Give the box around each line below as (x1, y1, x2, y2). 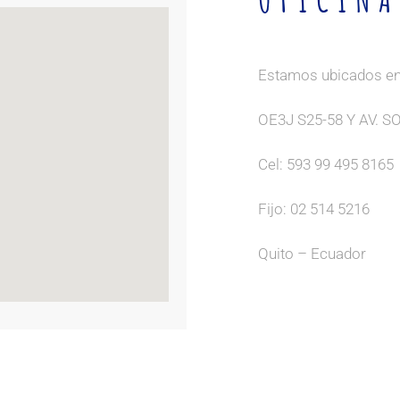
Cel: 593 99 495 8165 (258, 154, 394, 173)
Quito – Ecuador (258, 244, 366, 262)
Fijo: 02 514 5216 (258, 199, 370, 218)
